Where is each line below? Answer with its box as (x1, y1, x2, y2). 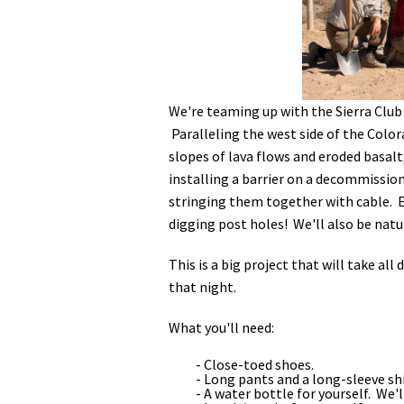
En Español (286, 22, 372, 45)
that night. (169, 277, 236, 296)
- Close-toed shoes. (196, 354, 314, 373)
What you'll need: (169, 317, 274, 336)
